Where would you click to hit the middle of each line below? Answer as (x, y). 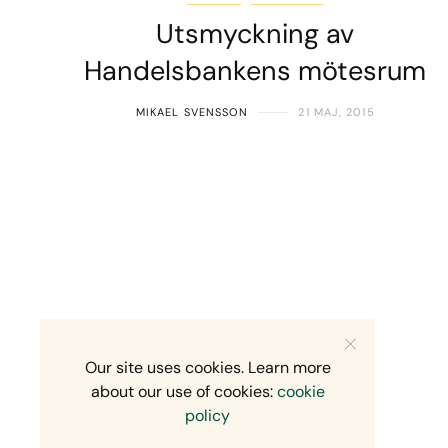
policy (207, 415)
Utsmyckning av (255, 34)
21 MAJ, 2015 (336, 112)
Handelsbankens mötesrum (255, 71)
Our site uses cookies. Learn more (207, 367)
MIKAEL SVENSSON (192, 112)
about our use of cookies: (183, 391)
